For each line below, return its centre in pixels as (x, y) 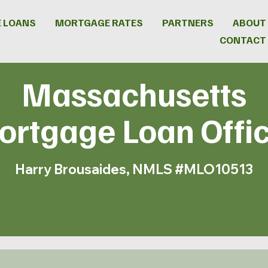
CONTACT (243, 40)
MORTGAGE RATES (99, 22)
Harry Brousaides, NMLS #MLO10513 (134, 169)
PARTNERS (188, 22)
